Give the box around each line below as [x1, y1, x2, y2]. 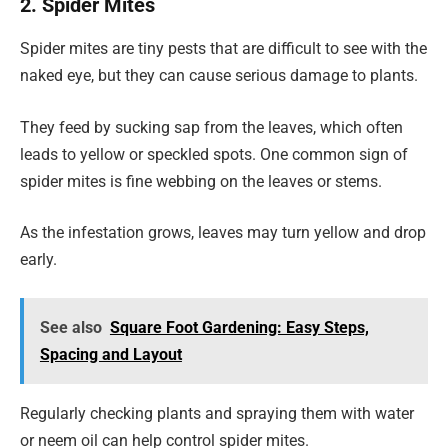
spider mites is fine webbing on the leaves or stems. [20, 171, 382, 191]
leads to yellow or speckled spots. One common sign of [20, 144, 408, 164]
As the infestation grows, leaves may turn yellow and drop [20, 223, 426, 243]
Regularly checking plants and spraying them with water [20, 403, 414, 423]
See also [39, 317, 102, 337]
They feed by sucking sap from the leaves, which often [20, 117, 403, 137]
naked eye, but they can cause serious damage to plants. [20, 66, 418, 86]
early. [20, 250, 57, 270]
